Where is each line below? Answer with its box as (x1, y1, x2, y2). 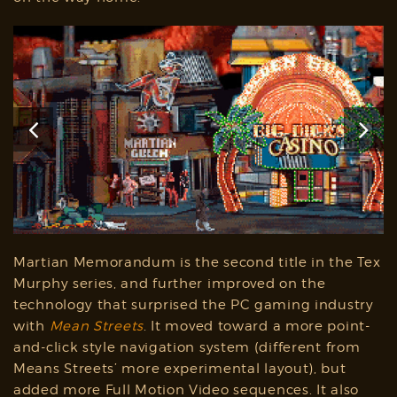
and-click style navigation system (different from (13, 339, 361, 355)
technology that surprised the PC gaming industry (13, 296, 374, 313)
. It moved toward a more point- (143, 317, 370, 334)
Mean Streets (49, 317, 144, 334)
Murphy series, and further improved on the (13, 275, 326, 292)
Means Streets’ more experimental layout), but (13, 360, 346, 377)
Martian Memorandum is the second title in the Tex (13, 253, 381, 270)
